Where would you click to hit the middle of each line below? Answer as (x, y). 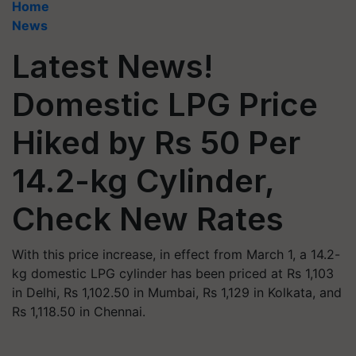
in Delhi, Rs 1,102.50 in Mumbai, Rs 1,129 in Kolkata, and (177, 292)
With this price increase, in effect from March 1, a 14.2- (176, 254)
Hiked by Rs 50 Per (156, 143)
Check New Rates (148, 219)
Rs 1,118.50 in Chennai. (79, 311)
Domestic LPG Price (165, 104)
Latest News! (112, 66)
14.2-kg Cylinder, (143, 181)
